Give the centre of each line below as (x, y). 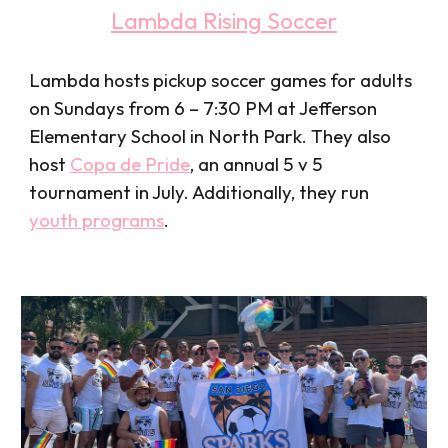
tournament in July (107, 191)
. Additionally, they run (277, 191)
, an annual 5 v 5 (257, 163)
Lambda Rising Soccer (224, 20)
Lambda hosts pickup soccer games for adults (221, 79)
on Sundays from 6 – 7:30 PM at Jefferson (203, 107)
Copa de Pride (130, 163)
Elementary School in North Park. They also (210, 135)
